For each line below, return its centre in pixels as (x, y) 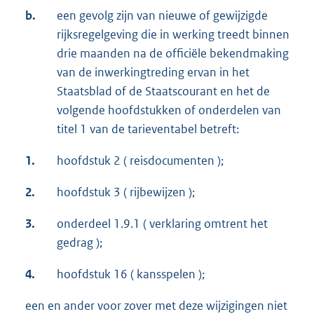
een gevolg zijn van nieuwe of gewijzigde (162, 16)
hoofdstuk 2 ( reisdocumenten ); (140, 161)
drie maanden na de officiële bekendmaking (173, 54)
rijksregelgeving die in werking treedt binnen (173, 35)
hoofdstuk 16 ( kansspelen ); (131, 274)
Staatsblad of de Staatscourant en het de (163, 91)
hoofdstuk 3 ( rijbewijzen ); (126, 192)
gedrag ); (80, 243)
